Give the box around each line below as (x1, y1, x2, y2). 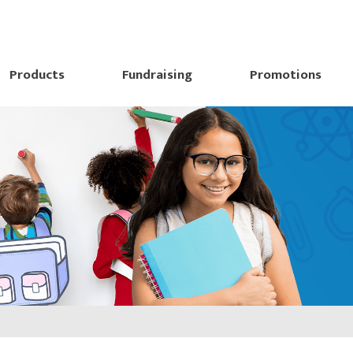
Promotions (250, 64, 322, 86)
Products (9, 64, 65, 86)
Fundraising (121, 64, 192, 86)
